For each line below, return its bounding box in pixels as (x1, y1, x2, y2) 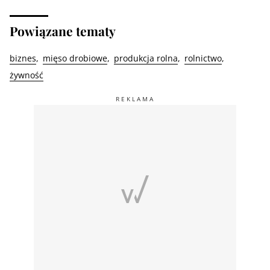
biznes (10, 52, 36, 64)
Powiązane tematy (10, 22, 116, 39)
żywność (10, 69, 43, 81)
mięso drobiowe (43, 52, 107, 64)
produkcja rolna (114, 52, 178, 64)
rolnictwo (184, 52, 222, 64)
